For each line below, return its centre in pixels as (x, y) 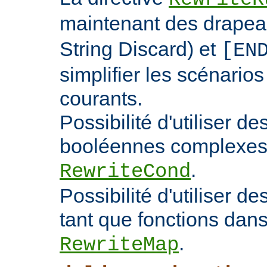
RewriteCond (125, 172)
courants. (101, 99)
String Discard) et (140, 49)
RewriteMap (119, 245)
